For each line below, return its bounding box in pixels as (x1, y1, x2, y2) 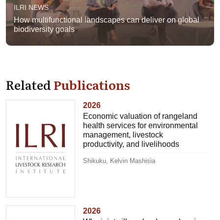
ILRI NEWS (14, 3, 49, 11)
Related (6, 75, 54, 94)
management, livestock (83, 131, 164, 139)
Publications (54, 75, 130, 94)
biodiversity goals (14, 25, 75, 33)
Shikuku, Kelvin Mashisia (83, 157, 156, 165)
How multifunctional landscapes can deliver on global (14, 16, 199, 24)
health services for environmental (83, 121, 198, 130)
